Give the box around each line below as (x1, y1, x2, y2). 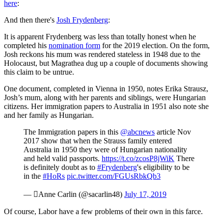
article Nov (155, 128, 191, 137)
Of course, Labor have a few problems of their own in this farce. (4, 207, 203, 216)
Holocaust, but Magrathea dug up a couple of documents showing (4, 59, 208, 68)
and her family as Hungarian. (4, 111, 94, 120)
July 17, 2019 (124, 190, 166, 199)
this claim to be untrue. (4, 68, 74, 77)
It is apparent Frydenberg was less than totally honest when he (4, 32, 196, 41)
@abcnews (120, 128, 155, 137)
